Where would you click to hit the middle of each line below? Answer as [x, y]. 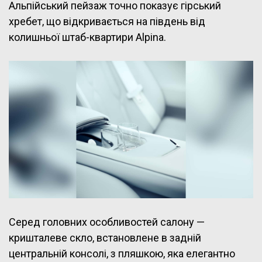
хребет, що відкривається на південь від [107, 21]
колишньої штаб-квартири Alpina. [87, 37]
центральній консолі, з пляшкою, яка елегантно [122, 254]
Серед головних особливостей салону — [107, 222]
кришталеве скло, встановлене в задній [105, 238]
